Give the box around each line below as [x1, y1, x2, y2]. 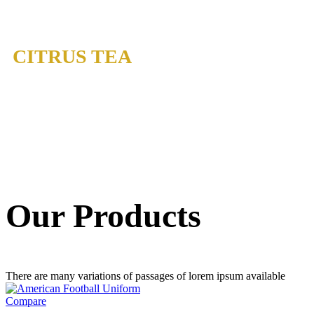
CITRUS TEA [13, 45, 132, 67]
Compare [6, 294, 46, 307]
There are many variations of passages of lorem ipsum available [6, 269, 285, 282]
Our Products [6, 196, 201, 234]
